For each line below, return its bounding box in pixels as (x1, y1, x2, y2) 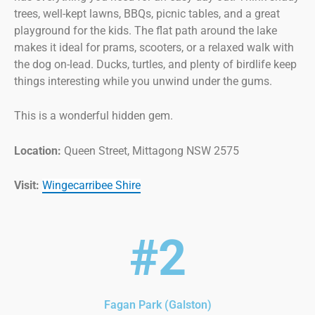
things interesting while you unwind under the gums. (14, 74, 272, 88)
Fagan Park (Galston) (103, 297, 212, 311)
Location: (14, 143, 61, 157)
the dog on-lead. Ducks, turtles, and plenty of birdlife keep (14, 57, 297, 71)
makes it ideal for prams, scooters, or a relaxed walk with (14, 40, 294, 54)
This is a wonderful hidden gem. (14, 109, 173, 123)
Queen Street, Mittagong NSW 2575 (61, 143, 239, 157)
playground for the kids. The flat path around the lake (14, 23, 277, 37)
